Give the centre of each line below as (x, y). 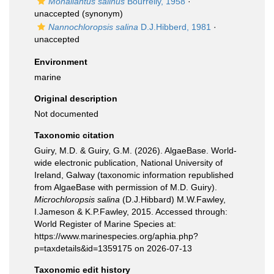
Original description (76, 98)
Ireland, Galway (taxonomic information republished (134, 175)
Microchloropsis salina (77, 199)
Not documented (66, 114)
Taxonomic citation (74, 135)
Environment (61, 62)
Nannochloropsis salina (93, 27)
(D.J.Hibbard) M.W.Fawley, (173, 199)
